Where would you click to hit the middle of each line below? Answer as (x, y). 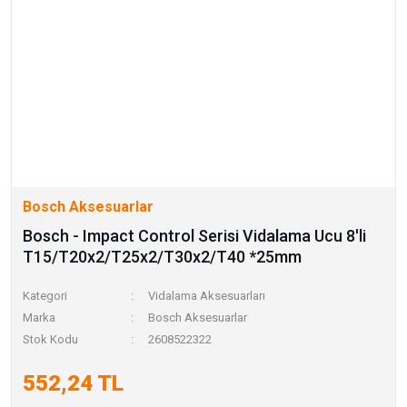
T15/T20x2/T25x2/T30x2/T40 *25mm (162, 257)
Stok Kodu (50, 339)
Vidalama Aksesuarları (207, 296)
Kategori (45, 296)
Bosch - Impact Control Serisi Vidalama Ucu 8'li (194, 236)
